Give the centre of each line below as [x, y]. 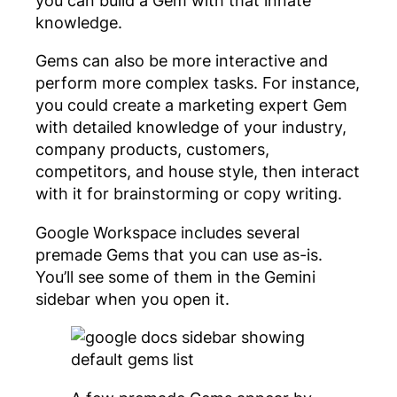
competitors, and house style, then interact [198, 171]
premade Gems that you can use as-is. [179, 254]
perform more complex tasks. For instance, [198, 83]
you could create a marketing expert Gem [191, 105]
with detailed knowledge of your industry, [191, 127]
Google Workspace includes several [167, 232]
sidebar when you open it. [132, 298]
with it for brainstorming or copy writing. [189, 194]
